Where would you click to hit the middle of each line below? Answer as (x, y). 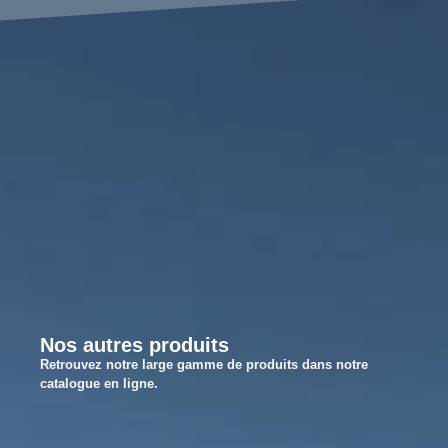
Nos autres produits (134, 345)
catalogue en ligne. (99, 383)
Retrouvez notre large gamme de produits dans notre (204, 364)
